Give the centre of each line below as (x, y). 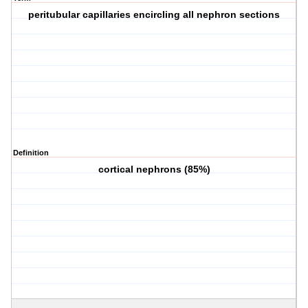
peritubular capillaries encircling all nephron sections (154, 15)
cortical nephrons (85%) (154, 169)
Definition (31, 153)
